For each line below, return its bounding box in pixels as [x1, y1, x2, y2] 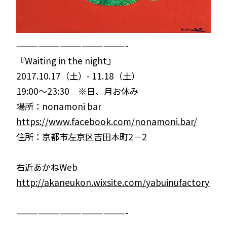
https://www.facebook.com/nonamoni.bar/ [16, 115, 198, 128]
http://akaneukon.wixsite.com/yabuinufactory [16, 175, 210, 188]
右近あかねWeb [16, 160, 78, 173]
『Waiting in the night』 [16, 54, 116, 67]
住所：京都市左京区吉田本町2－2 [16, 130, 147, 143]
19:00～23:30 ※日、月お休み [16, 84, 139, 97]
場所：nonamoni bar [16, 99, 102, 112]
